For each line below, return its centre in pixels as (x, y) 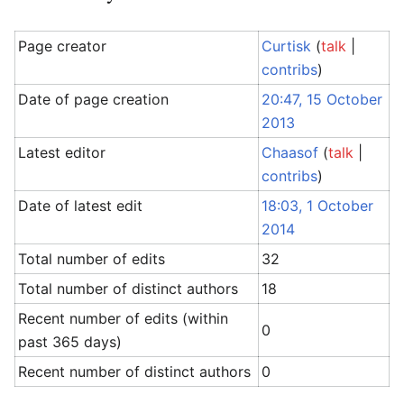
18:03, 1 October (318, 206)
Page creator (63, 46)
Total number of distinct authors (129, 289)
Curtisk (287, 46)
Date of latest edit (81, 206)
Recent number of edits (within (124, 318)
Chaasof (290, 152)
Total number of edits (92, 259)
